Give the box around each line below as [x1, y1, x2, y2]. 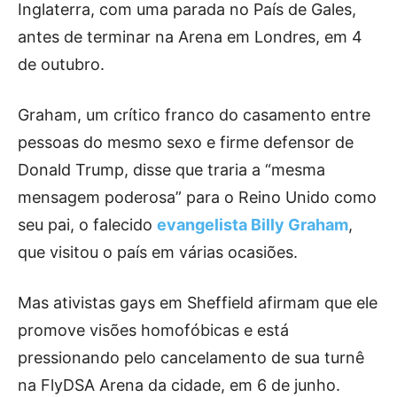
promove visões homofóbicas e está [18, 320, 289, 339]
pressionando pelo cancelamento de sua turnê [18, 347, 364, 367]
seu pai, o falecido [18, 214, 157, 234]
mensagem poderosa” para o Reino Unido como [18, 187, 377, 206]
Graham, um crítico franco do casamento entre [18, 105, 370, 124]
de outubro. [18, 54, 109, 74]
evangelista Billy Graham [157, 214, 348, 234]
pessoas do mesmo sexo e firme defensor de [18, 132, 354, 152]
